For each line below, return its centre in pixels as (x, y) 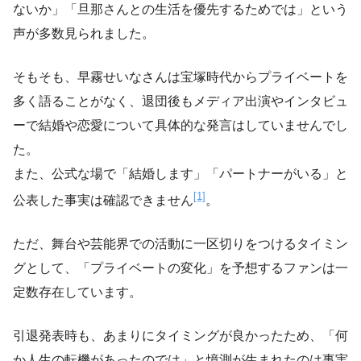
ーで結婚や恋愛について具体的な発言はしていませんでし (180, 125)
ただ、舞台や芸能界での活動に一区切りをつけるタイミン (180, 243)
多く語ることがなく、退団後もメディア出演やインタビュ (180, 101)
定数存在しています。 (77, 292)
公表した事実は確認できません (103, 200)
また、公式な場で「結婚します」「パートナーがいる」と (180, 173)
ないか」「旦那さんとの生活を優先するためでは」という (180, 9)
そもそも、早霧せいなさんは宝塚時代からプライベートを (180, 77)
